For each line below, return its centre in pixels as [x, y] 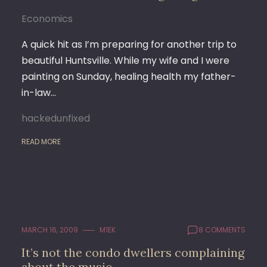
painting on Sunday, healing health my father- [129, 77]
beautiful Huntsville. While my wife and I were [125, 60]
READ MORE [41, 142]
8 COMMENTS [222, 230]
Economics [47, 19]
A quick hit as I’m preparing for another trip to [129, 44]
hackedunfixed [56, 118]
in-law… [39, 93]
